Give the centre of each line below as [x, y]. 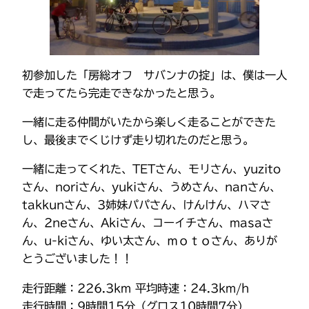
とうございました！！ [77, 259]
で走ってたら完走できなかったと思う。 [121, 93]
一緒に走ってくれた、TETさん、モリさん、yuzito [151, 169]
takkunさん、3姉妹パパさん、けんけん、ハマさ [147, 205]
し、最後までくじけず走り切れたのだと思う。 [138, 140]
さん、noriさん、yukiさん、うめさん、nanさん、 [151, 187]
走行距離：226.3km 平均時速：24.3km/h [136, 288]
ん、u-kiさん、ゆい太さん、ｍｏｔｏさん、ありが [150, 241]
